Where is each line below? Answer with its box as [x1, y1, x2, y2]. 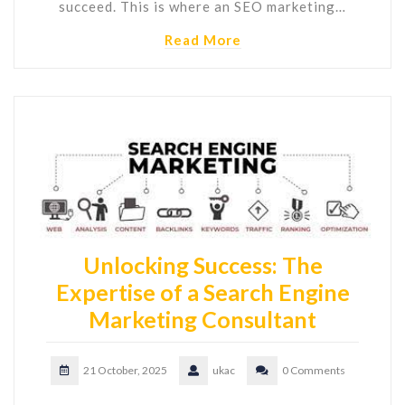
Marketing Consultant [89, 306, 316, 334]
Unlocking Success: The [82, 251, 323, 279]
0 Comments [282, 363, 345, 378]
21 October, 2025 [83, 363, 167, 378]
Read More [164, 32, 241, 49]
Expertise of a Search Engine [55, 278, 350, 306]
